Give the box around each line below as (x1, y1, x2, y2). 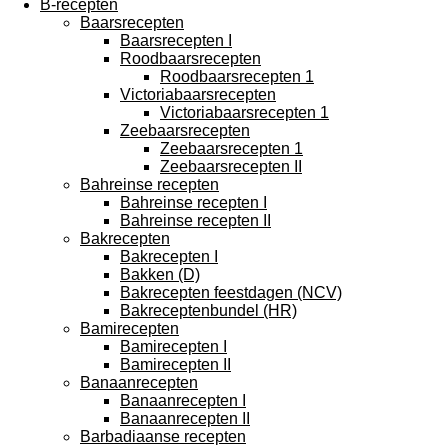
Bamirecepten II (120, 356, 231, 373)
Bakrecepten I (120, 248, 218, 265)
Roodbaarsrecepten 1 (160, 68, 314, 85)
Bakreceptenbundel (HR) (120, 302, 297, 319)
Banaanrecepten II (120, 410, 250, 427)
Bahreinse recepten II (120, 212, 271, 229)
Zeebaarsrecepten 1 (160, 140, 303, 157)
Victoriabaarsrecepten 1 (160, 104, 329, 121)
